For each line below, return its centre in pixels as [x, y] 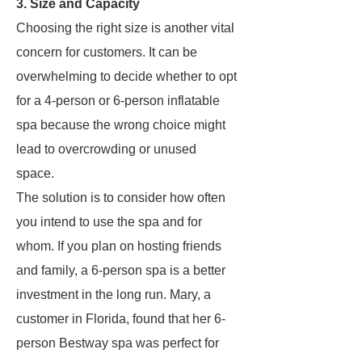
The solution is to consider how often [121, 198]
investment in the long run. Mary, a [114, 295]
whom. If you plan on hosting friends [119, 246]
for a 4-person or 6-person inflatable [118, 101]
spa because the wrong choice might [121, 125]
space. [35, 173]
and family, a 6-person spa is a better [121, 270]
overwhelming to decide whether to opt [126, 76]
